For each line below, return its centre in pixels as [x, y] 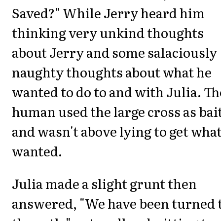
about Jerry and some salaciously [114, 52]
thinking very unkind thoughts [108, 32]
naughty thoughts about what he [112, 72]
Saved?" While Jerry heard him [108, 12]
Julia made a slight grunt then [104, 184]
